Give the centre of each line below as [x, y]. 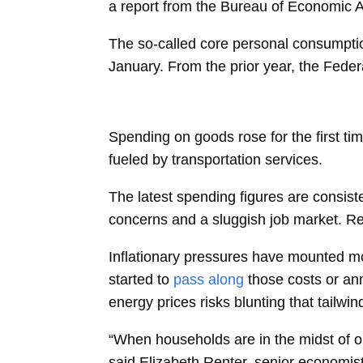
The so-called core [169, 43]
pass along [209, 280]
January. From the [168, 66]
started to [139, 280]
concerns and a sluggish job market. [226, 220]
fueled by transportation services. [216, 160]
